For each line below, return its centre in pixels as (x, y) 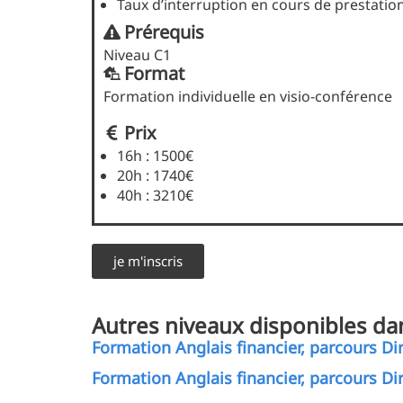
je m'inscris (148, 261)
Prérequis (164, 32)
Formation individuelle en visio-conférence (248, 97)
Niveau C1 (137, 55)
